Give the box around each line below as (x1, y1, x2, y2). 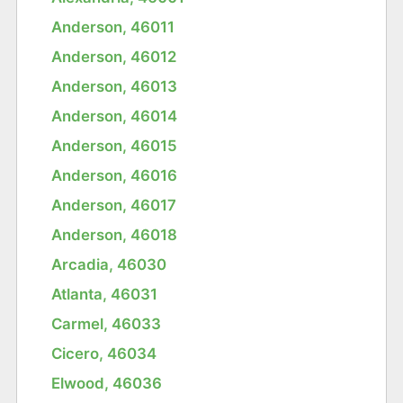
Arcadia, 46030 (51, 255, 167, 273)
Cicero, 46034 (51, 344, 157, 363)
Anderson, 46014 (51, 106, 178, 125)
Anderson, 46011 (51, 17, 175, 36)
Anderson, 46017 (51, 195, 177, 214)
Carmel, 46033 (51, 314, 162, 333)
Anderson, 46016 (51, 166, 178, 184)
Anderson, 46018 (51, 225, 178, 244)
